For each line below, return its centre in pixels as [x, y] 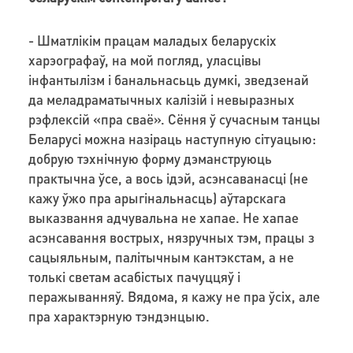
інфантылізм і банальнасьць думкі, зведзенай [168, 79]
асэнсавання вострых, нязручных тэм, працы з [171, 237]
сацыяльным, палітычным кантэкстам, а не [161, 256]
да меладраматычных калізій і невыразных [161, 99]
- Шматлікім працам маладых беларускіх [152, 40]
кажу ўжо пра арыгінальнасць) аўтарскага [157, 197]
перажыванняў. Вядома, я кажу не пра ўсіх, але [174, 296]
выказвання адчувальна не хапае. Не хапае [163, 217]
